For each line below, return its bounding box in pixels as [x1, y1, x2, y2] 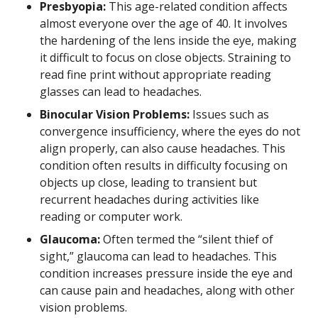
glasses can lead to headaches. [40, 84, 202, 99]
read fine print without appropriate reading [40, 67, 271, 82]
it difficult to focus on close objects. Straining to [40, 50, 291, 65]
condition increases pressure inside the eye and [40, 265, 292, 281]
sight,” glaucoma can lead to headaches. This [40, 248, 277, 264]
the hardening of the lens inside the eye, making [40, 33, 297, 48]
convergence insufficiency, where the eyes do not [40, 124, 300, 139]
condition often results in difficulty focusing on [40, 158, 287, 173]
